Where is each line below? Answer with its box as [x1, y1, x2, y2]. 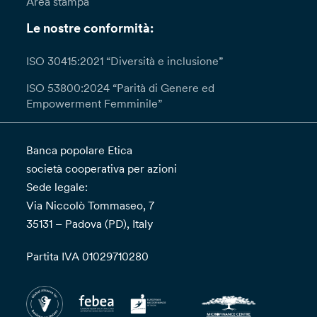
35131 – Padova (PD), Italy [26, 217, 154, 231]
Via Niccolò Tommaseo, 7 [26, 198, 155, 213]
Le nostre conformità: [26, 21, 154, 37]
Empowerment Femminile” [26, 96, 163, 111]
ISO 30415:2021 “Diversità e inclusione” [26, 54, 224, 69]
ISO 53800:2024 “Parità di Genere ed [26, 81, 215, 96]
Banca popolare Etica [26, 143, 133, 158]
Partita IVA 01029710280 [26, 249, 149, 264]
